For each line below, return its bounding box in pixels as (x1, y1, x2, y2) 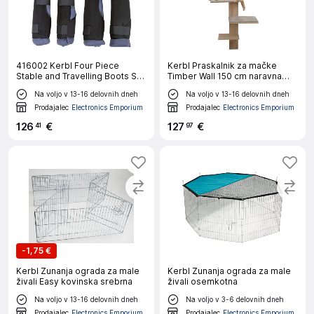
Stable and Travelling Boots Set (16, 71, 145, 81)
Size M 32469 (16, 81, 74, 92)
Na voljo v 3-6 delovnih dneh (186, 294, 284, 303)
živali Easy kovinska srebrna (16, 276, 132, 287)
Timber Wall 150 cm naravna (168, 71, 282, 81)
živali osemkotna (168, 276, 238, 287)
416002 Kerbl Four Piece (16, 60, 119, 71)
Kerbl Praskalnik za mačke (168, 60, 277, 71)
